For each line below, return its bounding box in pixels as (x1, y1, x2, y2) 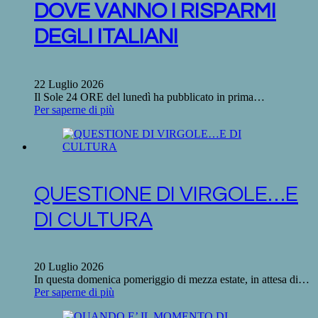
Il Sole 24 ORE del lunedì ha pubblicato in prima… (34, 90, 265, 103)
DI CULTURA (34, 208, 153, 231)
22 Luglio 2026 (34, 77, 104, 90)
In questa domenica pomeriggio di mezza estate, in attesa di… (34, 273, 309, 286)
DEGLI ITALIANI (34, 25, 178, 48)
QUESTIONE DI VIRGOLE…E (34, 182, 298, 205)
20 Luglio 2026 (34, 261, 104, 273)
